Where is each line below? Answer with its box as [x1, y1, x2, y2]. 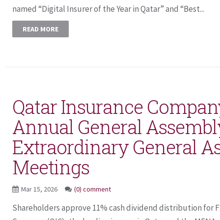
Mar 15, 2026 [21, 185, 59, 193]
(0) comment [74, 185, 111, 193]
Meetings [12, 155, 89, 179]
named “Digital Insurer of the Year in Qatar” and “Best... [12, 3, 204, 14]
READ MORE [23, 25, 58, 33]
